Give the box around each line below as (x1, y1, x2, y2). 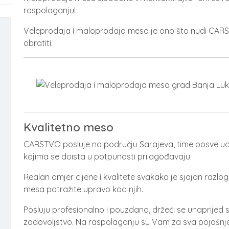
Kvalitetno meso (24, 120, 113, 134)
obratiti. (24, 38, 53, 48)
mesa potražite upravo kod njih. (24, 184, 143, 194)
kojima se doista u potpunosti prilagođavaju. (24, 151, 192, 162)
